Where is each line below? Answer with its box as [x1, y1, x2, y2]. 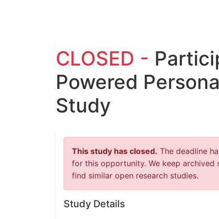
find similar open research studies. [72, 171, 198, 180]
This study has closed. [72, 146, 157, 156]
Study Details [64, 198, 125, 210]
